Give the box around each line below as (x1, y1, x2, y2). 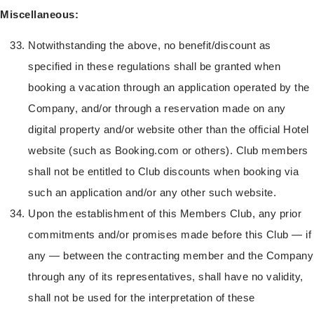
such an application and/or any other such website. (28, 186, 276, 199)
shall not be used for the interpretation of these (28, 292, 255, 304)
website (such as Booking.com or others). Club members (28, 144, 308, 157)
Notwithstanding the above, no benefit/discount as (28, 39, 271, 52)
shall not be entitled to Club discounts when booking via (28, 165, 299, 178)
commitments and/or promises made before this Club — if (28, 228, 311, 241)
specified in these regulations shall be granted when (28, 60, 280, 73)
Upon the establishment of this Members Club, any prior (28, 207, 301, 220)
